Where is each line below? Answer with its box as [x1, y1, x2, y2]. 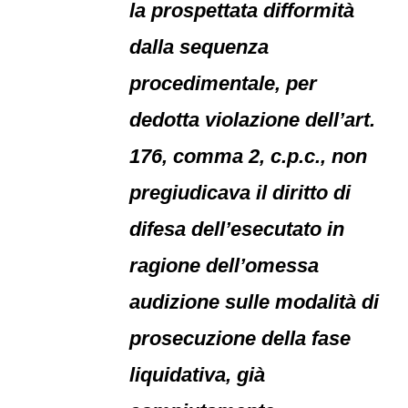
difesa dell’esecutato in [129, 218, 345, 240]
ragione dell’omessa [129, 254, 320, 277]
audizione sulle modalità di [129, 291, 380, 313]
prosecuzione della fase [129, 327, 352, 350]
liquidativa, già [129, 363, 266, 386]
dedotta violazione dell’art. [129, 108, 376, 131]
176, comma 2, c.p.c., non [129, 145, 368, 168]
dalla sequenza [129, 36, 270, 58]
